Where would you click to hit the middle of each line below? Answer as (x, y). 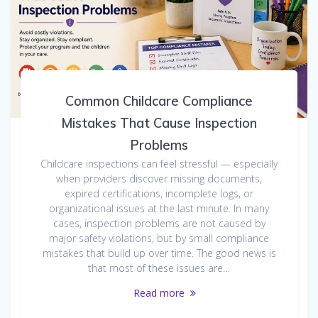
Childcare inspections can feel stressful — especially (159, 164)
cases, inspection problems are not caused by (159, 224)
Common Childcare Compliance (159, 102)
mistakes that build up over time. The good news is (159, 253)
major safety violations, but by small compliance (159, 238)
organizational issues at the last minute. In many (159, 209)
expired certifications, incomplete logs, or (159, 194)
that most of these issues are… (159, 268)
